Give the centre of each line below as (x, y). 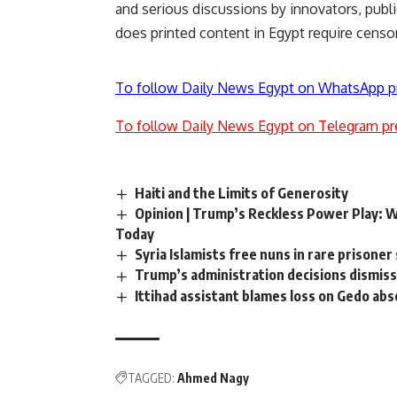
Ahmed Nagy (213, 378)
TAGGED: (151, 378)
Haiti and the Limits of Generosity (242, 194)
